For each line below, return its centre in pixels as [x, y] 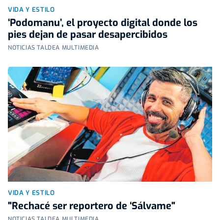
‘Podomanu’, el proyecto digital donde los [103, 23]
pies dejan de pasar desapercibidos [88, 34]
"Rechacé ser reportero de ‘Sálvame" [92, 206]
